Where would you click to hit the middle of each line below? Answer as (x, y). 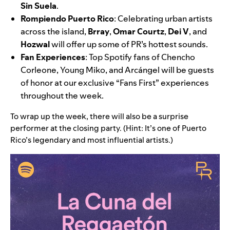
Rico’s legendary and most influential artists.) (92, 140)
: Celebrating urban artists (163, 19)
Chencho (178, 57)
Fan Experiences (53, 57)
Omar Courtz (139, 32)
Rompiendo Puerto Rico (67, 19)
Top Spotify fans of (125, 57)
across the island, (54, 32)
